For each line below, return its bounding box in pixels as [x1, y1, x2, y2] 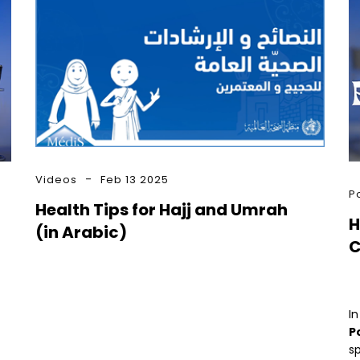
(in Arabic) [35, 220, 127, 243]
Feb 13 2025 [100, 172, 169, 188]
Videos [35, 172, 77, 188]
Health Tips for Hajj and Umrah [35, 198, 288, 221]
